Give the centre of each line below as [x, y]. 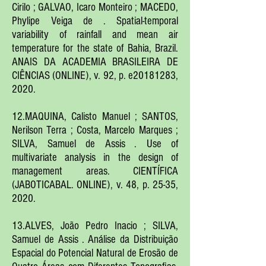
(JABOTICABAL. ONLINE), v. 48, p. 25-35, [95, 185]
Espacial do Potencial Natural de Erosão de [95, 253]
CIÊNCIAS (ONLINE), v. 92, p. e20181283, [95, 76]
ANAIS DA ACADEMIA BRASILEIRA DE [95, 62]
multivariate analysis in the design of [95, 158]
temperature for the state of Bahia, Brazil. [95, 48]
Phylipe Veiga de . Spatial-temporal [95, 21]
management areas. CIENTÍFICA [95, 171]
